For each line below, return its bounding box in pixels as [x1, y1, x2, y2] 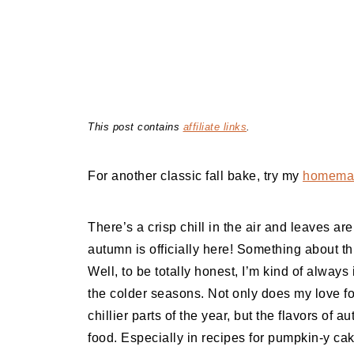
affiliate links [183, 121, 247, 133]
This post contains [88, 121, 183, 133]
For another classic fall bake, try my [88, 169, 303, 183]
